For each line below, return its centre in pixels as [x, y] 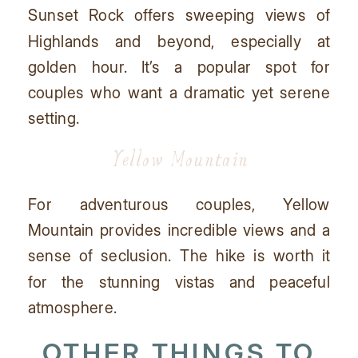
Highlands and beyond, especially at [179, 40]
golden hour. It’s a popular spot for [179, 66]
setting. [54, 118]
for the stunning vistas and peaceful [179, 281]
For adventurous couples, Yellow [179, 204]
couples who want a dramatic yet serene [179, 92]
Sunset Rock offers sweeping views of [179, 15]
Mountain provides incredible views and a [179, 230]
